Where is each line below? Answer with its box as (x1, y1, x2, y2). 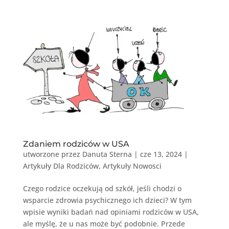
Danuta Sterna (82, 149, 132, 159)
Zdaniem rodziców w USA (22, 139, 129, 149)
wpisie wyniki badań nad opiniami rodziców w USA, (22, 207, 199, 217)
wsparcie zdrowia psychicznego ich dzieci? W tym (22, 195, 192, 205)
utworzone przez (22, 149, 82, 159)
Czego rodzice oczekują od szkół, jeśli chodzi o (22, 183, 181, 193)
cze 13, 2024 (140, 149, 182, 159)
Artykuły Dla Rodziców (22, 161, 99, 171)
